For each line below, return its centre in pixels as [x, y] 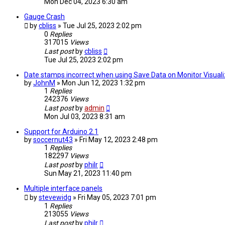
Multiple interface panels [63, 189]
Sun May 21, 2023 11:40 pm [88, 174]
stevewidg [55, 198]
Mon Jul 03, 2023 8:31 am [85, 117]
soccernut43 [53, 140]
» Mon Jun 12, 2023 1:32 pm [101, 83]
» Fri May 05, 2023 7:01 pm [115, 198]
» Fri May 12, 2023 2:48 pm [116, 140]
